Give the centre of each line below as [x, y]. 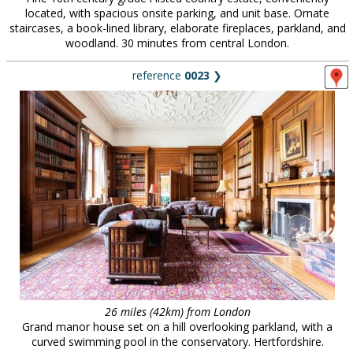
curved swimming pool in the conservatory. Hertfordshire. [177, 342]
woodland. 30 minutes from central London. [177, 43]
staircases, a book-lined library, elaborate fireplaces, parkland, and [177, 28]
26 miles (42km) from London [177, 312]
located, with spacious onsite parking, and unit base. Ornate [177, 13]
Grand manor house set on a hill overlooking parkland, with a [177, 327]
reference [158, 75]
